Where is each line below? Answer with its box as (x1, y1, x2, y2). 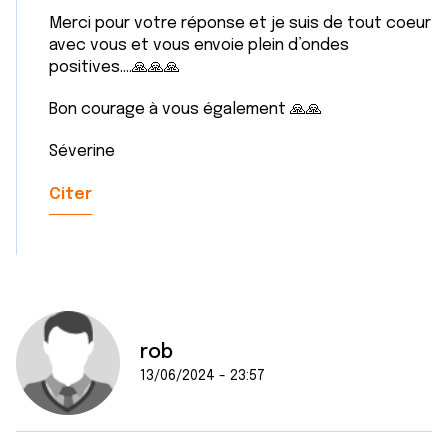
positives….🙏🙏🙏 (49, 59, 180, 76)
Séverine (49, 143, 119, 160)
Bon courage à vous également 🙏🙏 (49, 101, 322, 118)
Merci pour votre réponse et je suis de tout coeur (49, 15, 431, 32)
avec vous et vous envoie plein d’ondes (49, 37, 349, 54)
